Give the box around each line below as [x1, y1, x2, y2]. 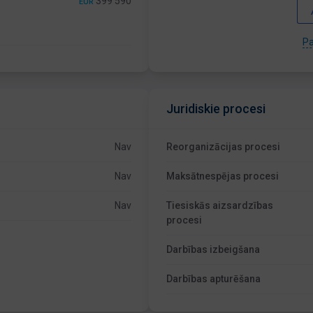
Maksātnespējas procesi [166, 170, 279, 182]
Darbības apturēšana [166, 273, 261, 284]
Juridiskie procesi [166, 101, 266, 116]
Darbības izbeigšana [166, 244, 261, 255]
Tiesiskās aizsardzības [166, 200, 274, 211]
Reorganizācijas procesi [166, 141, 281, 152]
